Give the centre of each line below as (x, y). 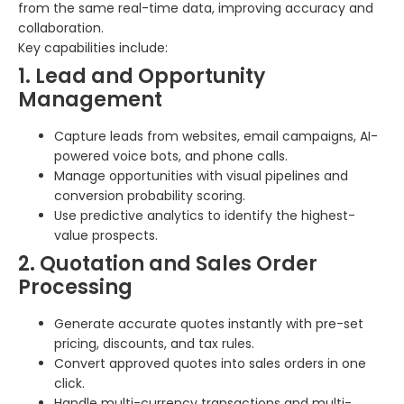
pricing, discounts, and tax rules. (154, 343)
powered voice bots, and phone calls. (171, 156)
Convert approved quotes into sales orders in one (210, 363)
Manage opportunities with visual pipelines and (201, 175)
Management (90, 99)
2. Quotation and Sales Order (168, 263)
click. (69, 383)
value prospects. (106, 235)
